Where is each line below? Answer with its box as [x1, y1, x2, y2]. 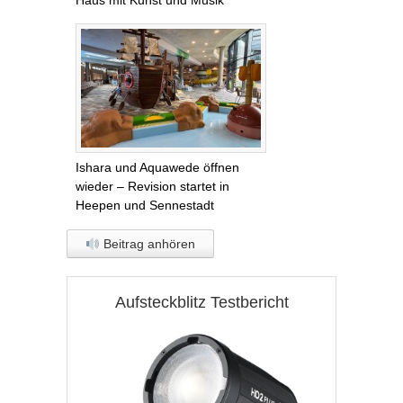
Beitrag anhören [99, 237, 195, 252]
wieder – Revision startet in [76, 179, 229, 194]
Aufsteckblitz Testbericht [114, 293, 289, 312]
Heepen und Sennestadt [76, 198, 214, 213]
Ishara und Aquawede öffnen [76, 160, 239, 175]
